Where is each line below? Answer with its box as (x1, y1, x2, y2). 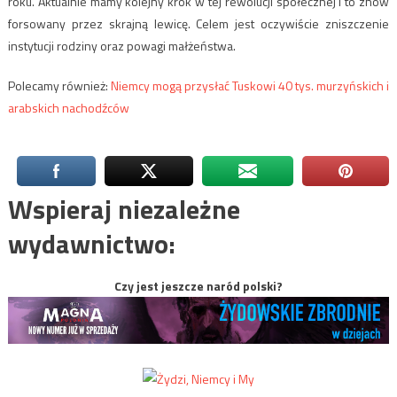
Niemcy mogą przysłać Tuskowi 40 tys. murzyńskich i (110, 76, 390, 96)
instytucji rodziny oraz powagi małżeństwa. (7, 36, 236, 56)
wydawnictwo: (7, 223, 175, 265)
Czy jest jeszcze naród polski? (114, 276, 283, 296)
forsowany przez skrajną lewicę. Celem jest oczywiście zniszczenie (7, 14, 390, 34)
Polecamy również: (7, 76, 111, 96)
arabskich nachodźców (7, 98, 129, 118)
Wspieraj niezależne (7, 189, 240, 230)
